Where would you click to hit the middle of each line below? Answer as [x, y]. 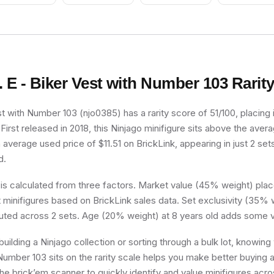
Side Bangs [98, 15]
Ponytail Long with [98, 7]
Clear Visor [176, 15]
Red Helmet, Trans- [176, 7]
